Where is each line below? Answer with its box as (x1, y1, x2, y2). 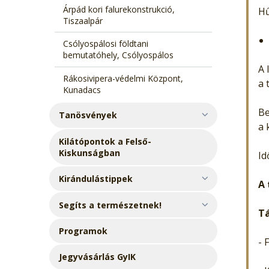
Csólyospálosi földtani (62, 38, 148, 50)
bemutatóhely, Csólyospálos (62, 49, 174, 61)
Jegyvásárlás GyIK (59, 251, 136, 263)
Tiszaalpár (62, 15, 103, 27)
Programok (59, 225, 108, 237)
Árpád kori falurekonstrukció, (62, 4, 175, 16)
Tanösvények (59, 109, 118, 121)
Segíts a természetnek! (59, 199, 162, 211)
